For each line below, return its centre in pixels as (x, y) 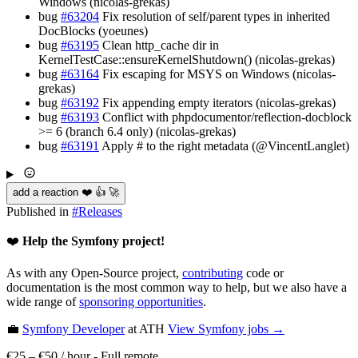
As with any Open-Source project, (94, 272)
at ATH (145, 328)
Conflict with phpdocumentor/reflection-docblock (225, 117)
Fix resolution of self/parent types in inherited (215, 16)
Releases (100, 211)
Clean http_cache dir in (159, 45)
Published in (39, 211)
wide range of (43, 301)
